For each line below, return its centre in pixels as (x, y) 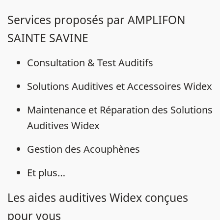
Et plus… (46, 173)
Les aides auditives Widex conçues (98, 197)
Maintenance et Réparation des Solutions (120, 110)
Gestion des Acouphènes (83, 149)
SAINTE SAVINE (48, 38)
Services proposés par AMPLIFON (96, 20)
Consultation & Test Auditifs (90, 63)
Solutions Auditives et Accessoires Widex (120, 86)
